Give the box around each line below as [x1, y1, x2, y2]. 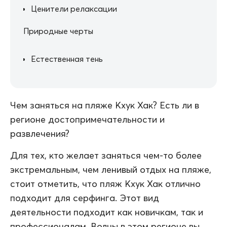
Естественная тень [31, 54, 103, 64]
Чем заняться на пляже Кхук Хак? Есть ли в [10, 99, 199, 111]
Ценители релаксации [31, 4, 117, 14]
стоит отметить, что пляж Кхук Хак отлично [10, 178, 201, 190]
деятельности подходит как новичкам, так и [10, 206, 203, 218]
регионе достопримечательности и [10, 113, 165, 126]
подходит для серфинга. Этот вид [10, 192, 159, 204]
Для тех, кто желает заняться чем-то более [10, 149, 202, 162]
